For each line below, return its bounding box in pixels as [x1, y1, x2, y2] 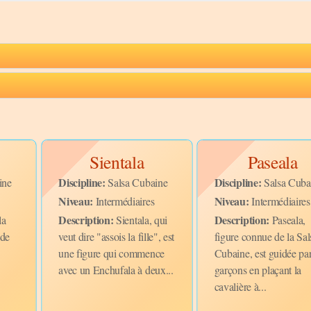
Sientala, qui [113, 212, 167, 228]
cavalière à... [214, 279, 267, 294]
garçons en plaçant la [214, 262, 302, 278]
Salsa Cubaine [105, 174, 168, 190]
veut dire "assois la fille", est [58, 229, 175, 244]
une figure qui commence [58, 246, 165, 261]
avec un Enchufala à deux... [58, 262, 174, 278]
